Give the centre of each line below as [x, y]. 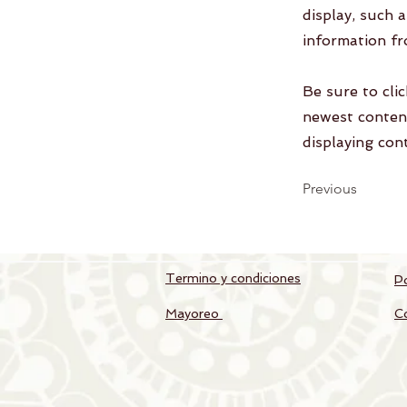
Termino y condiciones [233, 278]
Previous [330, 189]
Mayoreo [194, 313]
